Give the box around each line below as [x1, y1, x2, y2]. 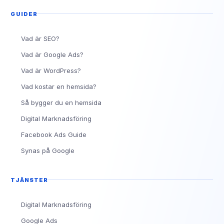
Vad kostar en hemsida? [21, 82, 97, 90]
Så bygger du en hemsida [21, 98, 102, 106]
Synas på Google [21, 146, 75, 154]
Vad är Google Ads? [21, 50, 84, 58]
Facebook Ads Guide [21, 130, 87, 138]
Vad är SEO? [21, 34, 60, 42]
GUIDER [10, 10, 38, 17]
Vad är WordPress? [21, 66, 81, 74]
